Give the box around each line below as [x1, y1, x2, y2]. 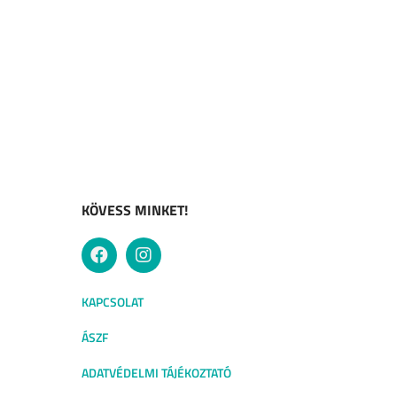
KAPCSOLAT [82, 292, 144, 311]
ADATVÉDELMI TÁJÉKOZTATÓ [82, 362, 231, 382]
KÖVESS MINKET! [82, 198, 188, 221]
